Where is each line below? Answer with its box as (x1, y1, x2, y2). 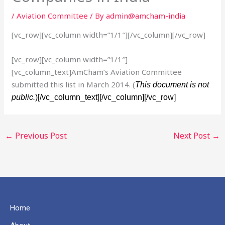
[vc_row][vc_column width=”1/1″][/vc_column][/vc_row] (12, 29, 206, 40)
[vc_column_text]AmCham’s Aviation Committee (12, 66, 182, 77)
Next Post (173, 130, 212, 141)
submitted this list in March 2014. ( (12, 79, 136, 89)
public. (12, 92, 36, 101)
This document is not (135, 80, 209, 89)
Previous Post (13, 130, 67, 141)
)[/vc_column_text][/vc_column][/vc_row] (35, 92, 176, 101)
